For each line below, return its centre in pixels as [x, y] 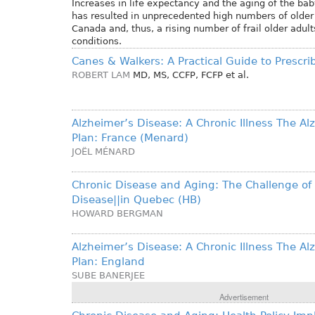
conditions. [97, 41]
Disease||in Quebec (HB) [136, 200]
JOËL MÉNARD [103, 152]
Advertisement [244, 297]
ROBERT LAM [101, 75]
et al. [237, 75]
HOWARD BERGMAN [117, 214]
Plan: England [108, 262]
